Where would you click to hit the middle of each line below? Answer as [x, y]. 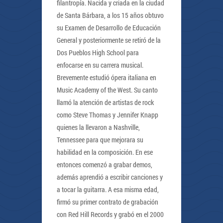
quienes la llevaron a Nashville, [98, 127]
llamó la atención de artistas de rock [105, 102]
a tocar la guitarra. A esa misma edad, [108, 189]
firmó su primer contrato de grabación [108, 202]
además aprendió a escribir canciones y [110, 177]
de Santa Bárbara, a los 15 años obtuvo [110, 15]
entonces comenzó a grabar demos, [105, 165]
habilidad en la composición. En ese [105, 152]
